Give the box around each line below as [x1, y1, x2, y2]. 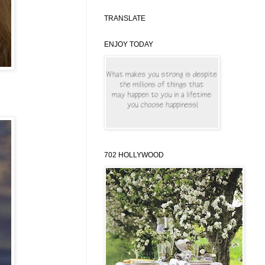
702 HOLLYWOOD [104, 151, 164, 160]
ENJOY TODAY [104, 40, 153, 49]
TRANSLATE [104, 14, 146, 23]
